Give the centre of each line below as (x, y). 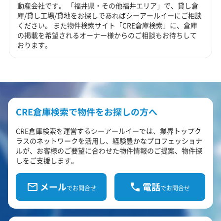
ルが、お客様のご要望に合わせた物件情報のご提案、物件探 (109, 150)
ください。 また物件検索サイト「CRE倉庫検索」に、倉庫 (108, 25)
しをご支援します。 (47, 160)
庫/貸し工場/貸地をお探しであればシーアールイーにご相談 (110, 15)
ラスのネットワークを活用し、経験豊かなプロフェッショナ (109, 140)
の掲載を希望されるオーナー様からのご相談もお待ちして (107, 35)
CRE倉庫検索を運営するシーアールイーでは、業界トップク (109, 130)
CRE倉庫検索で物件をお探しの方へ (87, 111)
